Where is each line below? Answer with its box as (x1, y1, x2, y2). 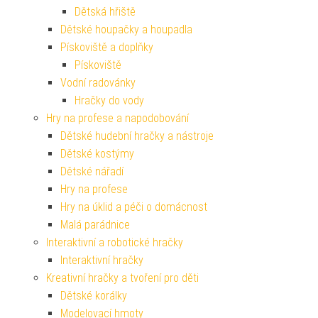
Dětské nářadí (60, 164, 124, 178)
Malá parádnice (60, 217, 130, 231)
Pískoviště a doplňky (60, 40, 153, 54)
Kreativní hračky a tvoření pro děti (46, 270, 199, 285)
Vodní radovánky (60, 75, 136, 89)
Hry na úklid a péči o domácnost (60, 199, 207, 214)
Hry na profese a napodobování (46, 111, 189, 125)
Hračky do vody (75, 93, 144, 107)
